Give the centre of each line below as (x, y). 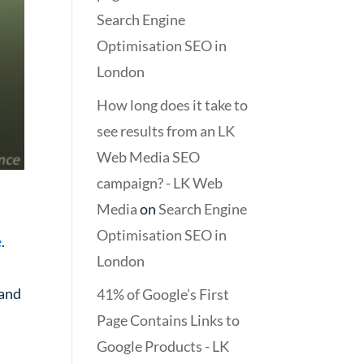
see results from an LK (166, 131)
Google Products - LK (163, 346)
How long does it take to (173, 105)
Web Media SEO (149, 157)
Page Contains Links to (169, 320)
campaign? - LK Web (160, 183)
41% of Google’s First (163, 294)
